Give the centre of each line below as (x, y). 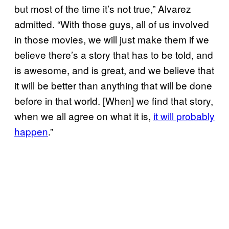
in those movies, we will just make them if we (112, 39)
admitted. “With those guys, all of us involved (112, 24)
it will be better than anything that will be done (113, 85)
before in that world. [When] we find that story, (114, 100)
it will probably (184, 116)
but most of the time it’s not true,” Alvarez (103, 8)
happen (31, 131)
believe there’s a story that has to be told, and (114, 54)
